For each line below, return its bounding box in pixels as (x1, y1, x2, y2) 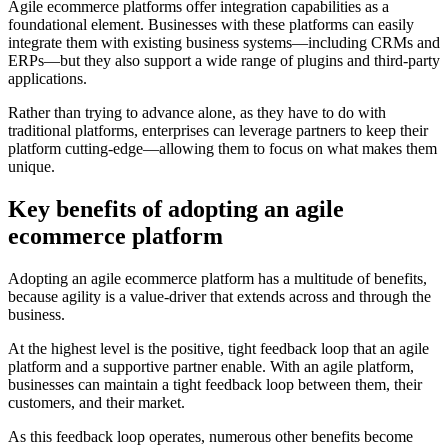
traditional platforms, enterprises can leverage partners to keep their (8, 122, 428, 140)
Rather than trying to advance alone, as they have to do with (8, 104, 386, 122)
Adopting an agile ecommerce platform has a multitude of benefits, (8, 269, 427, 287)
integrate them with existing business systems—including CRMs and (8, 34, 440, 52)
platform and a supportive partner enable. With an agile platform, (8, 357, 414, 375)
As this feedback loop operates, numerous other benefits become (8, 427, 413, 445)
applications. (8, 70, 91, 88)
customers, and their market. (8, 393, 189, 411)
